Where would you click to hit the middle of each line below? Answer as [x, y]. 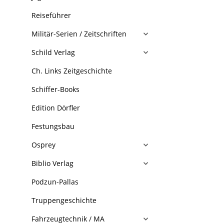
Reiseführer [51, 15]
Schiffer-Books [55, 89]
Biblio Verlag [52, 163]
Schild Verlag [53, 52]
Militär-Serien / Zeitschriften [79, 34]
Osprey [43, 145]
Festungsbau [53, 126]
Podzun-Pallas [55, 182]
